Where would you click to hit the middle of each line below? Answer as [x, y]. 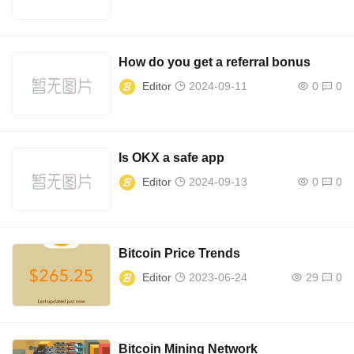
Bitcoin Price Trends [180, 254]
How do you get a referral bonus [215, 62]
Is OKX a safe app [172, 158]
